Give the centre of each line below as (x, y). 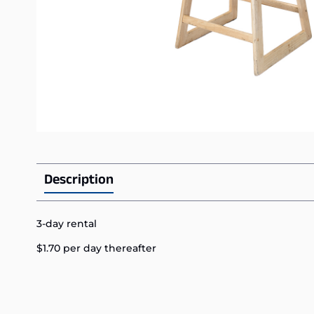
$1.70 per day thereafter (96, 248)
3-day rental (67, 223)
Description (79, 181)
